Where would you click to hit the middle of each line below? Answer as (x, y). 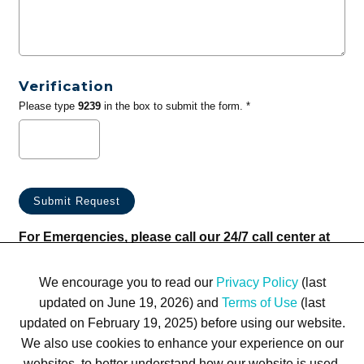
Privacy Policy (257, 282)
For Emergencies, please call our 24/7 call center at (174, 237)
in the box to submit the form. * (175, 106)
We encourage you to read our (127, 282)
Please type (48, 106)
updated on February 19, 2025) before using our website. (182, 323)
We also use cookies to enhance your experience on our (182, 343)
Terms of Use (260, 302)
